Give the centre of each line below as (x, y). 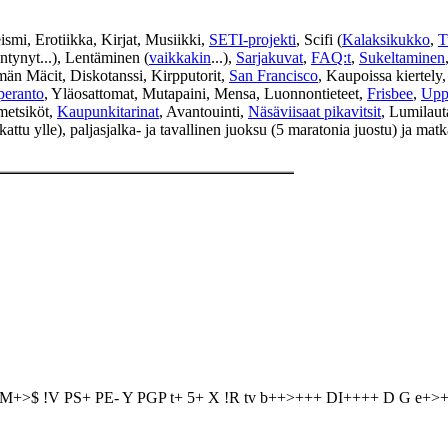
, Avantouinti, (203, 112)
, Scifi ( (319, 40)
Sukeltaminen (402, 58)
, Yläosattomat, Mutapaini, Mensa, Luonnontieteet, (205, 94)
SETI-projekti (252, 40)
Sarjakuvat (269, 58)
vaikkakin (180, 58)
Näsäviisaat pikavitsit (314, 112)
